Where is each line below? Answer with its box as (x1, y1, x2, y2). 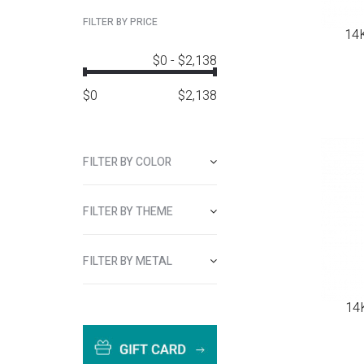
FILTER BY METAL (83, 253, 172, 270)
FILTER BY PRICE (83, 15, 158, 29)
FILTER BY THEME (83, 203, 173, 220)
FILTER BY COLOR (83, 154, 171, 171)
